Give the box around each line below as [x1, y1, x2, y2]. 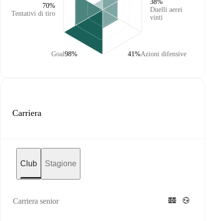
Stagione [45, 159, 76, 168]
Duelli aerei [150, 6, 183, 13]
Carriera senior [13, 197, 59, 205]
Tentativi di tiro [11, 10, 55, 17]
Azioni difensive [141, 50, 186, 58]
